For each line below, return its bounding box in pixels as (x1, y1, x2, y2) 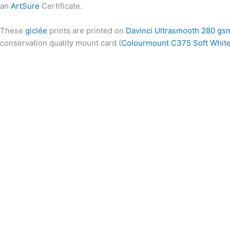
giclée (25, 26, 47, 35)
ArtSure (11, 1, 40, 11)
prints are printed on (47, 26, 126, 35)
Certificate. (40, 1, 82, 11)
